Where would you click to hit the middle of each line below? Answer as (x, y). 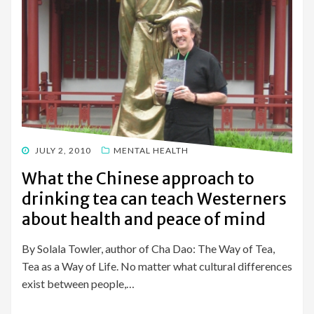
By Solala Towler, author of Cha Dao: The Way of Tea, (148, 249)
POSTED (39, 150)
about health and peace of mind (144, 219)
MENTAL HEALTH (151, 151)
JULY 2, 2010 (63, 151)
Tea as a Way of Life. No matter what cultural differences (157, 266)
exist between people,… (78, 284)
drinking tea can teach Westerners (154, 199)
